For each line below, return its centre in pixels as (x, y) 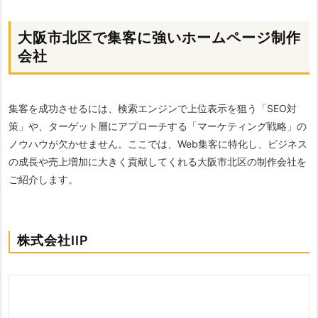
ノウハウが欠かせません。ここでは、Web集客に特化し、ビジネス (158, 144)
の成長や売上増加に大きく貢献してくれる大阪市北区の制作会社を (158, 162)
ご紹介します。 (43, 180)
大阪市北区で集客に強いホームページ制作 (159, 38)
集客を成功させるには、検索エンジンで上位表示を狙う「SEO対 (153, 109)
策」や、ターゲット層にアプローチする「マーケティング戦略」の (158, 126)
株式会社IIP (53, 241)
